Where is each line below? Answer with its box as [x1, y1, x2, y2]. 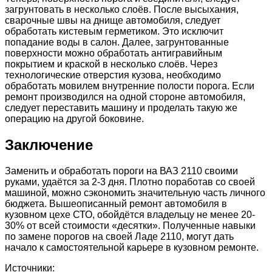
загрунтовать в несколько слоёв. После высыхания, [5, 4, 239, 15]
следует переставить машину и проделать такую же [5, 103, 237, 114]
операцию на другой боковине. [5, 114, 144, 124]
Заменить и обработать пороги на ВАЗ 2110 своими [5, 166, 238, 177]
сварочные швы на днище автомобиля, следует [5, 15, 220, 26]
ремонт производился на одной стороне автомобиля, [5, 92, 245, 103]
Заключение [5, 137, 93, 154]
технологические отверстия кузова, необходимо [5, 70, 221, 81]
